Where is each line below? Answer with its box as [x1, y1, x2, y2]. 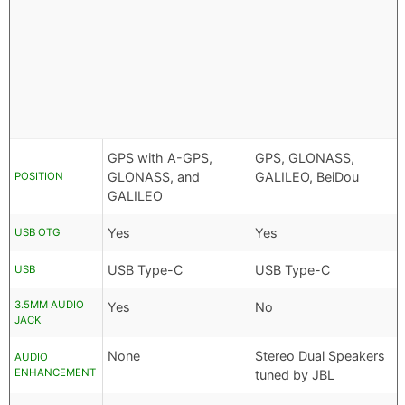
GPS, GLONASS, [255, 150, 354, 166]
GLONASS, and [108, 169, 200, 185]
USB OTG [14, 226, 61, 240]
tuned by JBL [255, 367, 334, 383]
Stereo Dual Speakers [255, 348, 385, 364]
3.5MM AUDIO [14, 298, 84, 312]
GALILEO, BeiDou [255, 169, 359, 185]
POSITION [14, 170, 63, 184]
